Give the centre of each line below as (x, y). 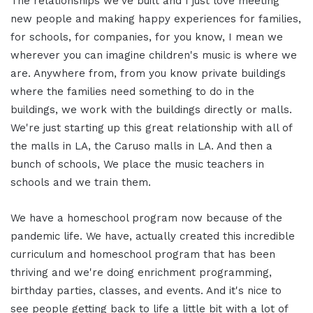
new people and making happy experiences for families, (156, 19)
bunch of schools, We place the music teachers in (137, 165)
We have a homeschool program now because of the (146, 218)
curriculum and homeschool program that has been (143, 255)
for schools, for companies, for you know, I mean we (147, 37)
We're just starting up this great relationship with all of (151, 128)
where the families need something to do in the (132, 92)
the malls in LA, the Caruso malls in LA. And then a (141, 146)
